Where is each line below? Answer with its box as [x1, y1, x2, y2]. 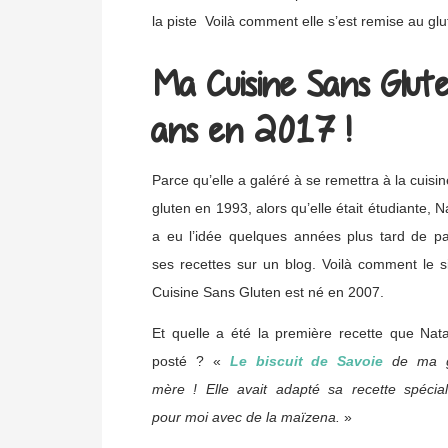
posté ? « [152, 353, 230, 370]
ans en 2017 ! [152, 110, 351, 150]
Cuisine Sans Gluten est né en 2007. [152, 284, 384, 301]
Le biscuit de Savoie [229, 353, 384, 370]
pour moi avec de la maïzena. [152, 409, 344, 426]
